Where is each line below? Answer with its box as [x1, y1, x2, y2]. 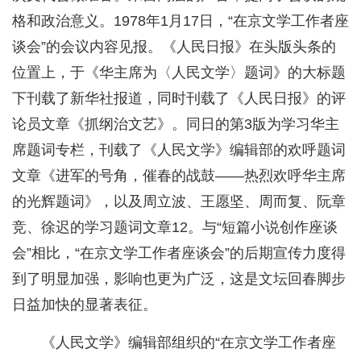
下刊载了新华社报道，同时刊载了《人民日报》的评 [12, 90, 346, 107]
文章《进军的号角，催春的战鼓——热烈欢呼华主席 [12, 168, 346, 185]
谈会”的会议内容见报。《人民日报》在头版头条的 [12, 39, 336, 56]
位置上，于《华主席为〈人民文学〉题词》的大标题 [12, 64, 346, 81]
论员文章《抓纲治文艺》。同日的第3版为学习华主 [12, 116, 339, 133]
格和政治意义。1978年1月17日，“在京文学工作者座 [12, 13, 349, 30]
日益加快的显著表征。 [12, 297, 157, 313]
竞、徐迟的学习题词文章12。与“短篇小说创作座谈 [12, 219, 338, 236]
